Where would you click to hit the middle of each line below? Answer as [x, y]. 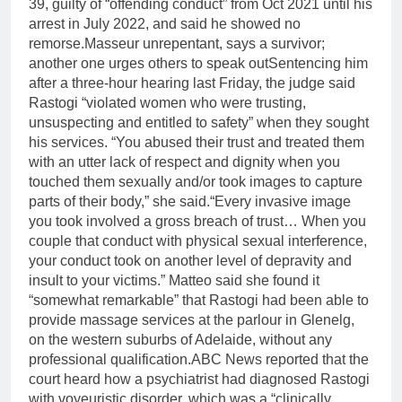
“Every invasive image [280, 202]
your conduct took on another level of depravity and [190, 261]
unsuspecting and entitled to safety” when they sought [199, 123]
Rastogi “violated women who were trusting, [167, 103]
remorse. [57, 44]
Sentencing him [318, 64]
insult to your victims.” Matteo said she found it [174, 281]
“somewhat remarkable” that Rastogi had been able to [199, 301]
